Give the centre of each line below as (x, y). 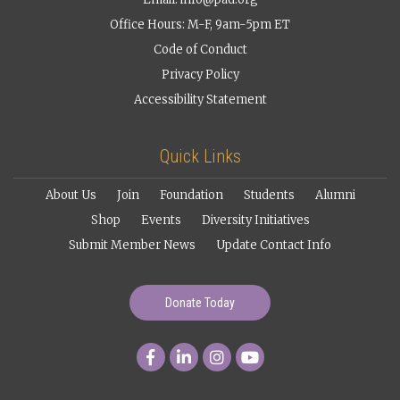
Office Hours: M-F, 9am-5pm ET (200, 25)
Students (269, 195)
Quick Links (200, 156)
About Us (71, 195)
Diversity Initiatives (255, 220)
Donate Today (200, 303)
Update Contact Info (274, 245)
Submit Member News (132, 245)
